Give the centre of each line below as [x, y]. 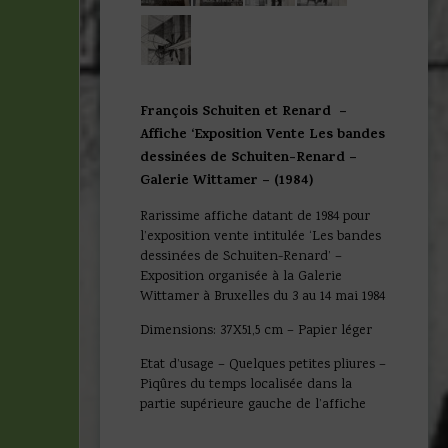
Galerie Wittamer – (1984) [226, 181]
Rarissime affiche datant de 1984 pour [255, 216]
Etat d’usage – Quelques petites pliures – [263, 364]
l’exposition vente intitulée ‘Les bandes [260, 236]
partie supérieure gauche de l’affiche [253, 404]
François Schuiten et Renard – [243, 112]
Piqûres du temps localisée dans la [246, 384]
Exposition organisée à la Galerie [241, 276]
